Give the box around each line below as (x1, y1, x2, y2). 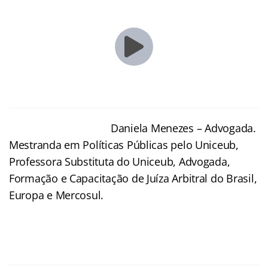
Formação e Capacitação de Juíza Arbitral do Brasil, (9, 170, 257, 185)
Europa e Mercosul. (9, 187, 104, 202)
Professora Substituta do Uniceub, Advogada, (9, 154, 230, 169)
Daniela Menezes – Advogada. (111, 120, 256, 135)
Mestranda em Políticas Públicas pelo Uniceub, (9, 137, 239, 152)
